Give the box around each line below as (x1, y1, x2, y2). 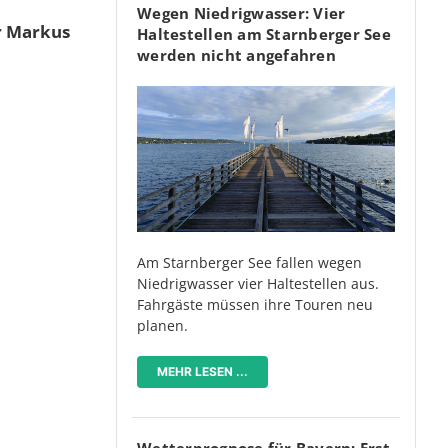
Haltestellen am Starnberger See (137, 24, 391, 45)
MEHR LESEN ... (157, 363, 248, 379)
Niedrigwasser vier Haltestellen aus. (137, 273, 379, 293)
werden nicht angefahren (137, 45, 336, 66)
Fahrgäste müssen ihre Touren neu (137, 294, 373, 314)
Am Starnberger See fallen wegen (137, 252, 362, 272)
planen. (137, 315, 188, 335)
